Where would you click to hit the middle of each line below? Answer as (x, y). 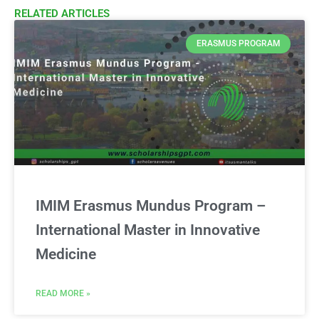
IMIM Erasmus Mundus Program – (151, 206)
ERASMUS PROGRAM (238, 44)
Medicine (66, 255)
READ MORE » (63, 294)
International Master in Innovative (148, 230)
